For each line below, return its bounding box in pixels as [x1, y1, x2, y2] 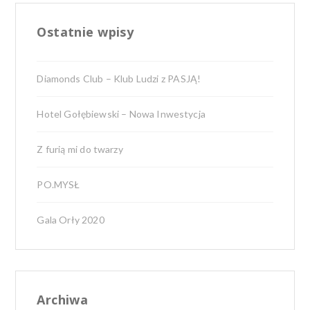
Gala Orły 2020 [37, 214, 104, 226]
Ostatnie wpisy [37, 24, 134, 41]
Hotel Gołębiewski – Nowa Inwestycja [37, 108, 206, 120]
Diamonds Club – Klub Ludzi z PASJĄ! [37, 73, 201, 85]
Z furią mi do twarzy [37, 143, 123, 156]
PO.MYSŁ [37, 179, 80, 191]
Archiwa [37, 291, 89, 309]
